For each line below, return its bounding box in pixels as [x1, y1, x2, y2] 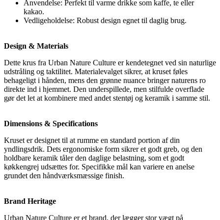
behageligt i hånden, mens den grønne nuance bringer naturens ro [4, 76, 206, 85]
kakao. [24, 7, 44, 16]
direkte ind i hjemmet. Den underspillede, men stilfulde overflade [4, 85, 204, 94]
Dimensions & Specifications [4, 119, 98, 128]
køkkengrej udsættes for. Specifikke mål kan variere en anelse [4, 163, 194, 171]
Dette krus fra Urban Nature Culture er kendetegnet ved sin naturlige [4, 58, 216, 67]
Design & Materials [4, 42, 68, 51]
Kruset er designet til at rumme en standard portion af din [4, 136, 180, 145]
